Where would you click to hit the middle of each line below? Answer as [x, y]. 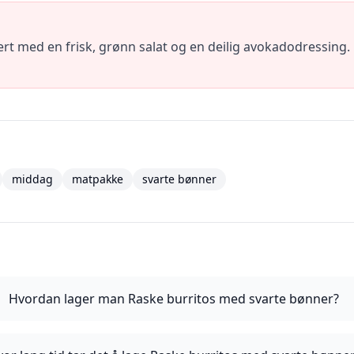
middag [32, 179]
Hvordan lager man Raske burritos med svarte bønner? [174, 299]
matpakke [98, 179]
